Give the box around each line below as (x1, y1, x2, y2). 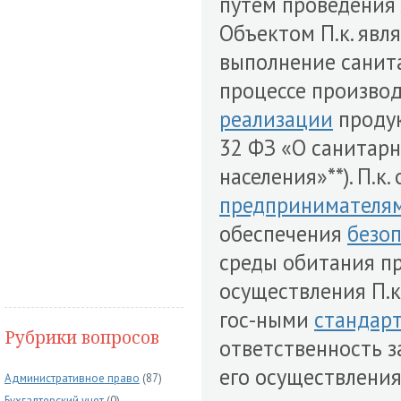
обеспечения (219, 219, 347, 248)
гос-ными (219, 305, 314, 334)
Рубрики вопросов (4, 326, 159, 349)
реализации (219, 105, 333, 133)
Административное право (4, 371, 140, 386)
